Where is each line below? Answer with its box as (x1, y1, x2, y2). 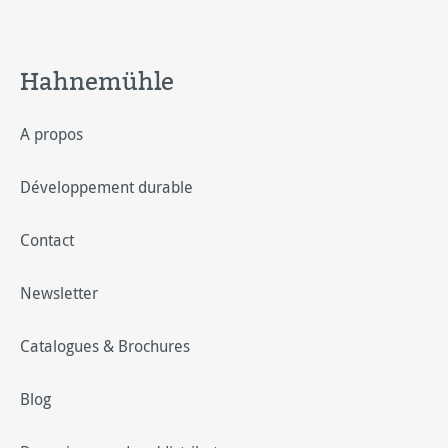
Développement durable (20, 176, 193, 198)
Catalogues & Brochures (20, 335, 190, 357)
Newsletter (20, 282, 98, 304)
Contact (20, 229, 74, 251)
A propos (20, 123, 83, 145)
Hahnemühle (20, 64, 174, 98)
